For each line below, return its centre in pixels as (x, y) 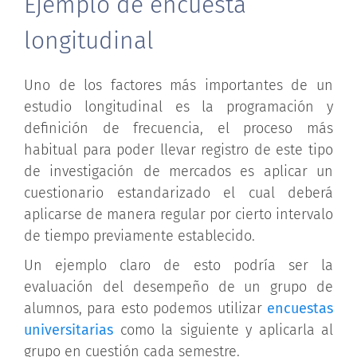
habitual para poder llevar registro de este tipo (178, 149)
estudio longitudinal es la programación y (178, 106)
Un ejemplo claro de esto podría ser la (178, 265)
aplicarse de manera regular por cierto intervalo (178, 214)
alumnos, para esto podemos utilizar (145, 308)
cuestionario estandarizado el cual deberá (178, 192)
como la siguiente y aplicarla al (223, 330)
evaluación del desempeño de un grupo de (178, 286)
